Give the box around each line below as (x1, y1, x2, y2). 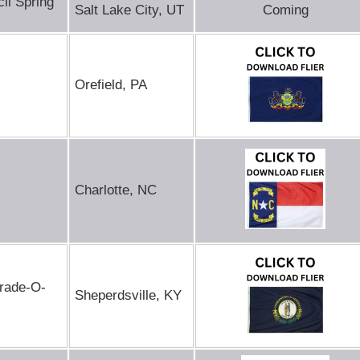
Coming (262, 2, 309, 18)
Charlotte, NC (75, 182, 157, 198)
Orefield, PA (75, 77, 147, 92)
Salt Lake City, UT (75, 2, 184, 18)
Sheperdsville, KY (75, 288, 182, 303)
